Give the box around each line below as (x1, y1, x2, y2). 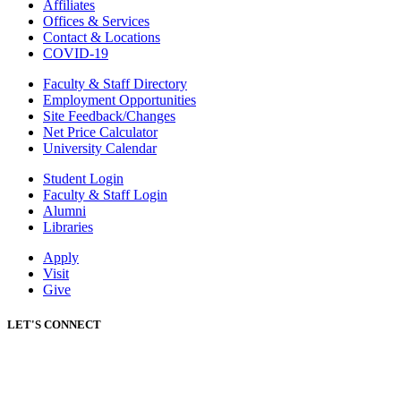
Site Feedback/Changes (43, 107, 175, 124)
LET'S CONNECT (7, 318, 101, 332)
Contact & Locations (43, 29, 160, 45)
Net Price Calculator (43, 124, 158, 140)
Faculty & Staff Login (43, 186, 167, 202)
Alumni (43, 202, 86, 218)
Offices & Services (43, 13, 149, 29)
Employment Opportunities (43, 91, 196, 107)
